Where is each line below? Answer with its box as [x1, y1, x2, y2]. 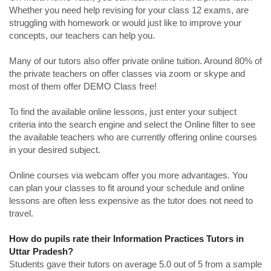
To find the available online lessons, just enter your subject [9, 106, 237, 117]
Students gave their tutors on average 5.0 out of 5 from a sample [9, 259, 262, 269]
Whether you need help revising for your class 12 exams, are [9, 5, 249, 15]
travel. [9, 208, 33, 218]
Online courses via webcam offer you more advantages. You [9, 170, 247, 180]
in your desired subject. [9, 145, 100, 155]
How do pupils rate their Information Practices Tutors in [9, 233, 244, 244]
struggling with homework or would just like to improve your [9, 18, 241, 28]
